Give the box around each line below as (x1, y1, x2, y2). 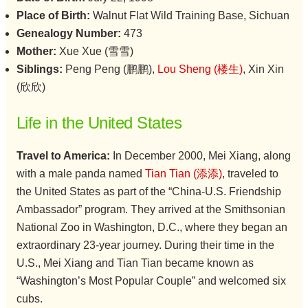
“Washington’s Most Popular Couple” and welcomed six (16, 275, 286, 287)
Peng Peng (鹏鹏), (65, 63, 157, 76)
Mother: (16, 45, 56, 58)
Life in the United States (16, 113, 182, 133)
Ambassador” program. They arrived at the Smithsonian (16, 203, 285, 216)
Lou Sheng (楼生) (157, 63, 243, 76)
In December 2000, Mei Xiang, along (112, 150, 291, 162)
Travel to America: (16, 150, 113, 162)
